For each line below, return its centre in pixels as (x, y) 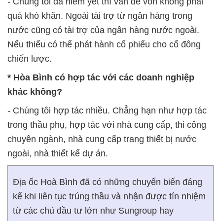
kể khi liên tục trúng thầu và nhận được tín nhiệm (109, 196)
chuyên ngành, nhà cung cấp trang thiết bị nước (102, 139)
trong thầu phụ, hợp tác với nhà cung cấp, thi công (107, 125)
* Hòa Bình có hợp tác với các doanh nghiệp (101, 77)
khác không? (35, 92)
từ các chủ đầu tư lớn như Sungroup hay (93, 211)
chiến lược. (30, 59)
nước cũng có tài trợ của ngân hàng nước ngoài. (103, 30)
